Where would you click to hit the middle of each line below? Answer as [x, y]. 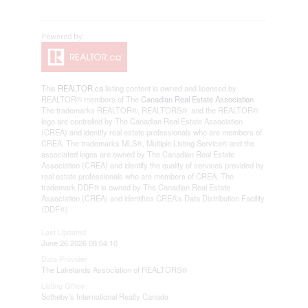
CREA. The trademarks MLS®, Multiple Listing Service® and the [147, 143]
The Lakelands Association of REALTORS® [114, 269]
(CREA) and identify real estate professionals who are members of [151, 132]
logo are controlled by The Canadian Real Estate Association [142, 121]
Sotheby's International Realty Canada [104, 296]
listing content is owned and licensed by [169, 88]
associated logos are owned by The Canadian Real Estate [137, 154]
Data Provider [64, 258]
